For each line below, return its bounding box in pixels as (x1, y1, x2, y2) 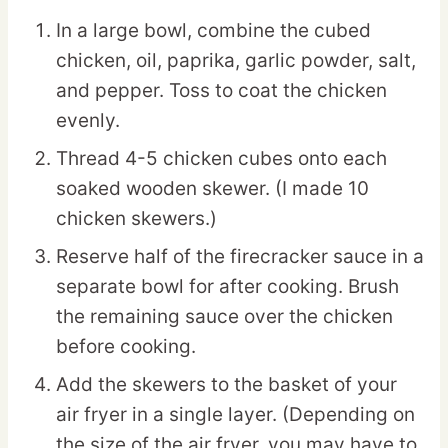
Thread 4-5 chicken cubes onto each (56, 146, 387, 170)
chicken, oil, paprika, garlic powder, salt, (56, 48, 416, 72)
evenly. (56, 108, 120, 132)
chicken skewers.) (56, 206, 217, 230)
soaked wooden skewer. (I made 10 (56, 176, 369, 200)
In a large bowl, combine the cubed (56, 18, 371, 42)
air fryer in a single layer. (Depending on (56, 402, 415, 426)
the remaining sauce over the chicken (56, 304, 393, 328)
